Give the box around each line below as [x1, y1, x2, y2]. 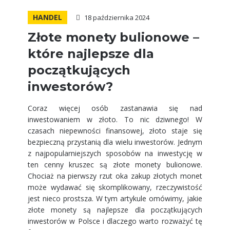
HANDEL [33, 12, 62, 22]
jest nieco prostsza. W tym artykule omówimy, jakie [28, 194, 202, 203]
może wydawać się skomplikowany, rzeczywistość [28, 182, 202, 192]
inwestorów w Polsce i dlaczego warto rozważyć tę [28, 216, 202, 226]
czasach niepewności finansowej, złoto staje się [28, 126, 202, 136]
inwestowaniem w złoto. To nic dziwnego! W [28, 114, 202, 124]
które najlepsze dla [28, 46, 154, 61]
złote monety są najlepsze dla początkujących [28, 205, 202, 215]
